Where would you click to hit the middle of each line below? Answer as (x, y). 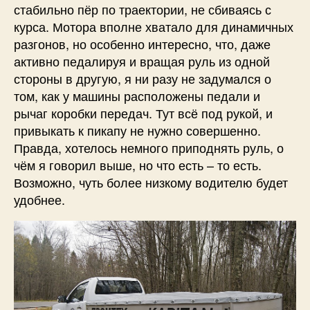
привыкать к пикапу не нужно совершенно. (137, 130)
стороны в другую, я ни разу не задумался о (143, 78)
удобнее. (39, 199)
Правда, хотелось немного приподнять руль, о (149, 147)
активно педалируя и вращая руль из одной (142, 61)
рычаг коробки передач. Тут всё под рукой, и (143, 112)
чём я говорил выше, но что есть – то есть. (138, 164)
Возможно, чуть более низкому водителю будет (151, 182)
